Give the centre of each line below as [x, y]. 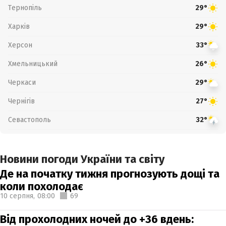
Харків [19, 26]
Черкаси [22, 82]
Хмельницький [33, 64]
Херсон [20, 45]
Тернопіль [25, 8]
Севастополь [30, 120]
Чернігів [21, 101]
